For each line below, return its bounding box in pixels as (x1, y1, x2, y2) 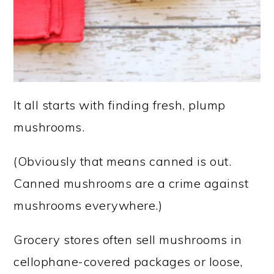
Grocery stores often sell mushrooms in (13, 231, 242, 247)
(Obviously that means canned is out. (13, 153, 232, 169)
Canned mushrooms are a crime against (13, 175, 249, 191)
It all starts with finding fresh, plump (13, 97, 226, 113)
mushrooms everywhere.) (13, 197, 163, 213)
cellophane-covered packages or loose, (13, 253, 243, 269)
